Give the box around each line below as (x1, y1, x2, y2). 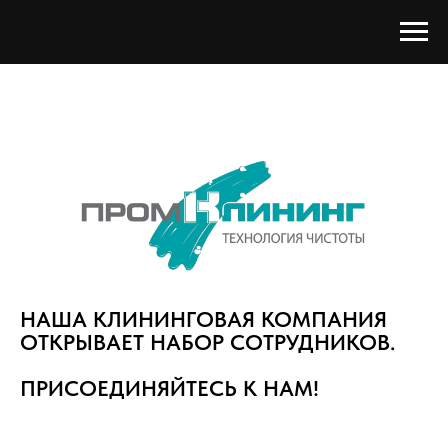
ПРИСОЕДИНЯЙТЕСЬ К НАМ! (20, 374, 319, 401)
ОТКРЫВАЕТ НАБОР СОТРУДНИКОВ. (20, 328, 395, 355)
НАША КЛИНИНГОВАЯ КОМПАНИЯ (20, 305, 387, 332)
